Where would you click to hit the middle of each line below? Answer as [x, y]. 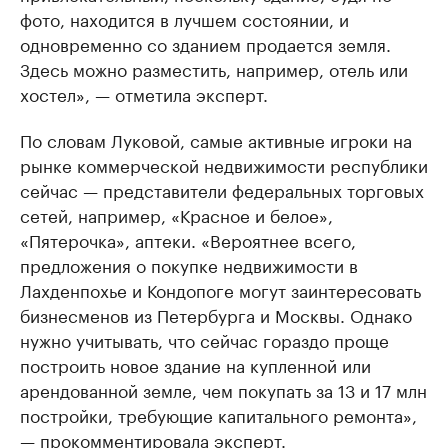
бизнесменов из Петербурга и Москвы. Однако [216, 314]
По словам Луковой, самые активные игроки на [216, 139]
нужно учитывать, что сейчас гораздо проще [204, 339]
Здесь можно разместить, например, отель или [214, 68]
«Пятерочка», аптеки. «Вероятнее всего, [188, 239]
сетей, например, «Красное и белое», [176, 214]
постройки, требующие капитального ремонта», [218, 414]
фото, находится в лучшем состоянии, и [184, 18]
